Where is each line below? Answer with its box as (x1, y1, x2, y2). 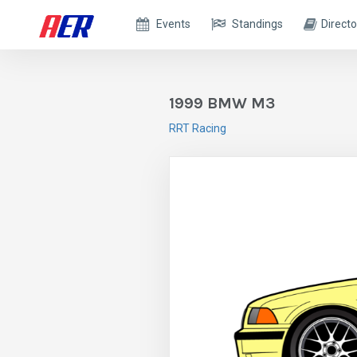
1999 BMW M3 (169, 94, 275, 112)
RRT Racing (169, 122, 226, 135)
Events (156, 18, 191, 30)
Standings (232, 18, 284, 30)
